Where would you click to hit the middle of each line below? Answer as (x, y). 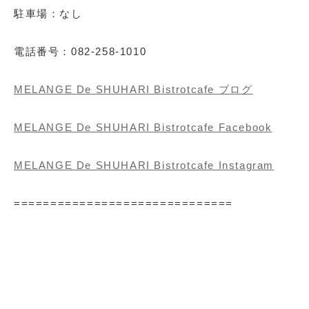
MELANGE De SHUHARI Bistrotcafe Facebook (143, 128)
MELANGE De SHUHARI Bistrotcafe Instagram (144, 166)
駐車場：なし (48, 14)
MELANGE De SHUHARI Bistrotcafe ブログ (133, 90)
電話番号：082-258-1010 (80, 52)
